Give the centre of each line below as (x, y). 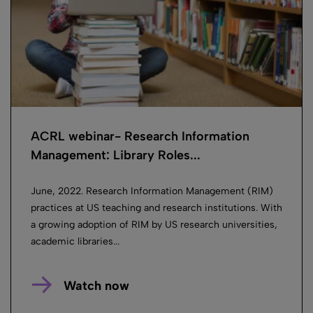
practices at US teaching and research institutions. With (156, 208)
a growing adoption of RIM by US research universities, (154, 224)
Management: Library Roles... (116, 155)
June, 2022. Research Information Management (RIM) (152, 191)
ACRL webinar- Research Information (140, 136)
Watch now (96, 285)
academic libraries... (75, 241)
